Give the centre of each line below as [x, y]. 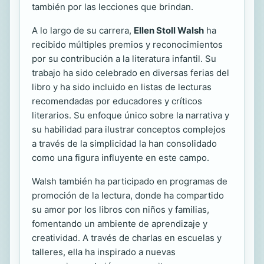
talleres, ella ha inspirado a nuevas [104, 252]
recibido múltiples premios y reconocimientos [127, 45]
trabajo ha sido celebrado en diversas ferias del [131, 73]
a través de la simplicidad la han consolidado [124, 144]
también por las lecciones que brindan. [113, 7]
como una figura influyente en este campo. [121, 158]
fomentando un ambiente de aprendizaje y [120, 224]
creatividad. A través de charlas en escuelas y [127, 238]
